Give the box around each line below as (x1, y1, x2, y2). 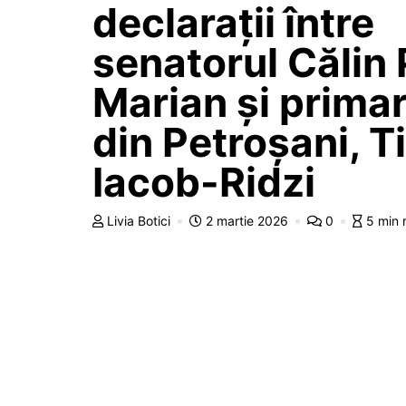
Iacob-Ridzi (92, 157, 315, 207)
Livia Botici (103, 212, 174, 228)
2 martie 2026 (202, 212, 292, 228)
